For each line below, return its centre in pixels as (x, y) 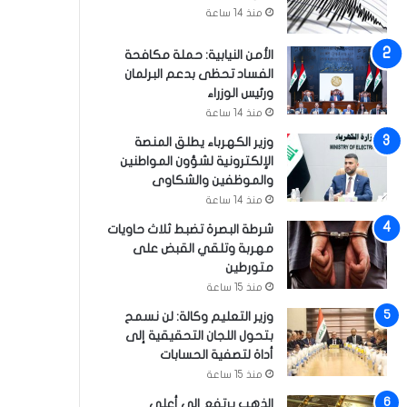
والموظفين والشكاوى (213, 180)
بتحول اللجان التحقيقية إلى (199, 336)
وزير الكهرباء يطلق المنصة (204, 142)
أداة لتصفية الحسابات (217, 355)
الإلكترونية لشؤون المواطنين (197, 161)
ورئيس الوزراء (240, 93)
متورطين (249, 268)
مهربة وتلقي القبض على (203, 248)
